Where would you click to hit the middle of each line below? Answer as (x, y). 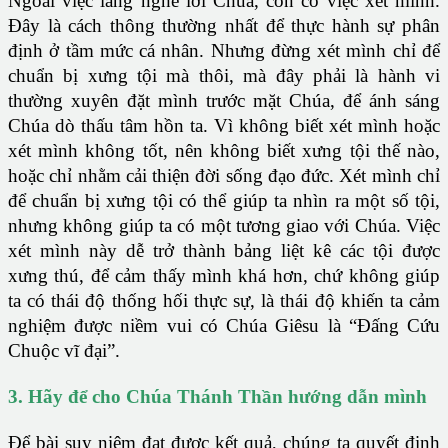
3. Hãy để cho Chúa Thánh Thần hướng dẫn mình (217, 397)
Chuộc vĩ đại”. (64, 351)
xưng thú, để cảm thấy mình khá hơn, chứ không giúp (224, 276)
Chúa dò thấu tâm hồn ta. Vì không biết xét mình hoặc (224, 126)
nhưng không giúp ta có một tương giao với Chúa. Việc (224, 226)
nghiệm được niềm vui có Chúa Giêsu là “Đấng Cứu (224, 326)
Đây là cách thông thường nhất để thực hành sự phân (224, 26)
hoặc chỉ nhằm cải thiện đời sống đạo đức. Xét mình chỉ (224, 176)
